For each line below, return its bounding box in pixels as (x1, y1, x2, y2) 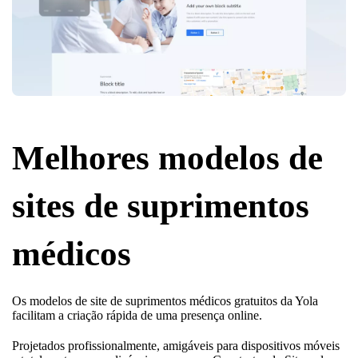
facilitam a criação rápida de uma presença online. (12, 308, 262, 322)
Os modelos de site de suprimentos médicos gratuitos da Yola (12, 293, 318, 308)
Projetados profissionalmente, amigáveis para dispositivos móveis (12, 338, 340, 352)
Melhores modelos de (12, 138, 323, 177)
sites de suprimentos (12, 186, 309, 225)
